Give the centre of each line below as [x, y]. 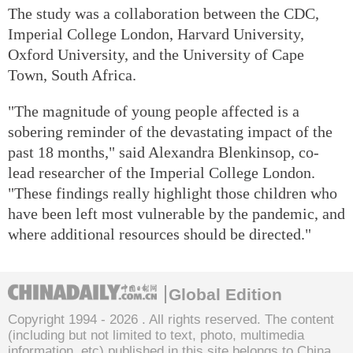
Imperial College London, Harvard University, [156, 33]
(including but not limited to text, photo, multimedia [156, 335]
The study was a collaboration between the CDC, [163, 13]
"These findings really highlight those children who [173, 193]
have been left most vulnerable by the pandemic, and [176, 213]
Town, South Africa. [72, 74]
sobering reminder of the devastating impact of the [170, 131]
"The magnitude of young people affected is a [154, 111]
